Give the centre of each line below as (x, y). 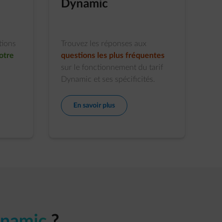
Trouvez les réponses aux (104, 44)
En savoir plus (94, 106)
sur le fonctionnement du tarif (112, 67)
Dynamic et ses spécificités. (108, 79)
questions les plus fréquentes (112, 55)
